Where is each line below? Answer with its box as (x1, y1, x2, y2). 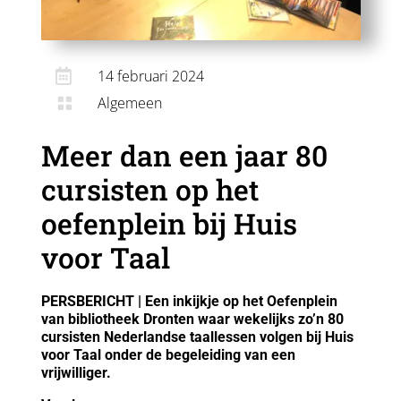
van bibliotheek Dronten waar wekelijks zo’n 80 (40, 310, 344, 328)
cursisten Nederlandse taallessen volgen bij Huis (40, 328, 354, 346)
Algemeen (98, 92, 162, 113)
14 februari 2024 (98, 65, 204, 86)
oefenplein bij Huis (40, 203, 297, 243)
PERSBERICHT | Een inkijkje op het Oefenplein (40, 292, 337, 310)
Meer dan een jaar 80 (40, 135, 328, 175)
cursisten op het (40, 169, 259, 209)
